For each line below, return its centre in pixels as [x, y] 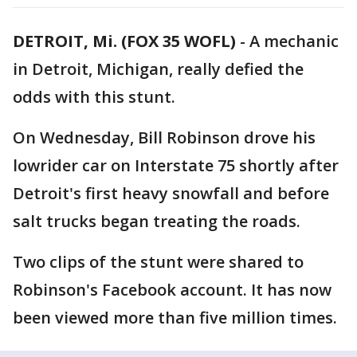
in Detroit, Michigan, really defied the [158, 69]
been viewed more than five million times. [175, 318]
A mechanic [294, 41]
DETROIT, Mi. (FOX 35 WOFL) [124, 41]
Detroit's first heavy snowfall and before [171, 193]
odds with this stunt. [94, 97]
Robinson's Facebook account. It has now [172, 290]
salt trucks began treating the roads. [157, 221]
